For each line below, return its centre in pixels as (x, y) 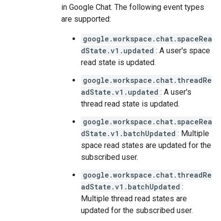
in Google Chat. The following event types (133, 7)
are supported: (86, 19)
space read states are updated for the (146, 145)
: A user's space (183, 51)
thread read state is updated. (130, 104)
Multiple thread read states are (134, 199)
